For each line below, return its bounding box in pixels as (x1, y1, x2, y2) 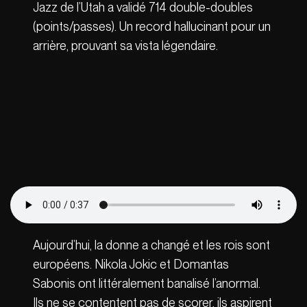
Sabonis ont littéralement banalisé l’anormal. (33, 276, 261, 291)
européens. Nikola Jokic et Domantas (33, 257, 230, 272)
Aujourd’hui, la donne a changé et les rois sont (33, 238, 271, 253)
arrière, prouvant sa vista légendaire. (33, 38, 219, 53)
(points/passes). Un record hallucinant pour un (33, 19, 271, 34)
